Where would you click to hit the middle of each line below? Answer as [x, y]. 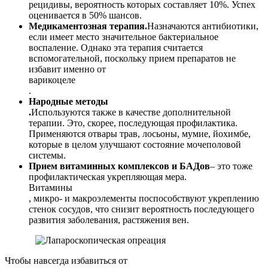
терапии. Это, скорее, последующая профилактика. [133, 123]
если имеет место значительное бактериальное [124, 36]
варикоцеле [52, 80]
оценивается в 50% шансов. [85, 15]
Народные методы [68, 101]
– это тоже [231, 166]
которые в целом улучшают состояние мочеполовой [135, 144]
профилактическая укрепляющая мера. [108, 176]
